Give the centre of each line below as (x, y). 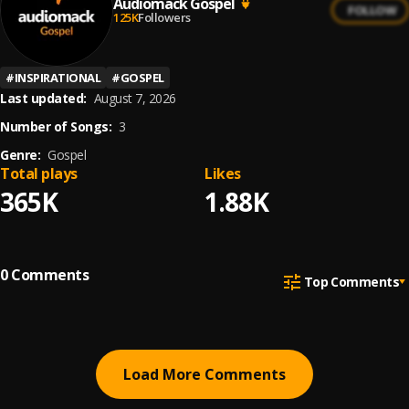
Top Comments (351, 281)
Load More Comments (204, 374)
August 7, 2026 (135, 98)
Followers (164, 17)
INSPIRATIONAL (57, 78)
